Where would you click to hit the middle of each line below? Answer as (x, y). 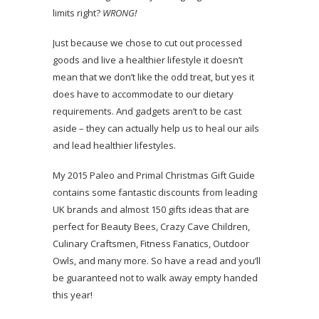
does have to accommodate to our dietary (143, 94)
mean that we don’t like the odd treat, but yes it (153, 77)
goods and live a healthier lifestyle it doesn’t (148, 59)
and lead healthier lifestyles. (114, 145)
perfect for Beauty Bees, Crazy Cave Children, (151, 226)
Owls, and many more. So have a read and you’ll (157, 260)
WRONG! (120, 12)
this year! (73, 294)
